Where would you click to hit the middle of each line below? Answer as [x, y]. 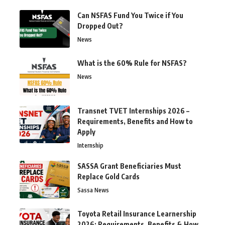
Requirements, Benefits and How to [135, 122]
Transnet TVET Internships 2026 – [133, 111]
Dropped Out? [100, 26]
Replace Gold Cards [108, 177]
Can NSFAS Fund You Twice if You [130, 16]
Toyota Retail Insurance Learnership [137, 214]
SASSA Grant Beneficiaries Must [129, 166]
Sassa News [93, 190]
